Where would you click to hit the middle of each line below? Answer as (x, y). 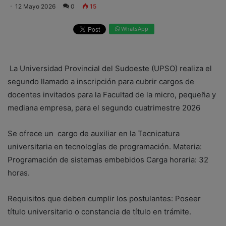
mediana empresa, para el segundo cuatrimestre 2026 (104, 107)
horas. (19, 173)
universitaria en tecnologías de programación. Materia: (105, 146)
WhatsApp (134, 29)
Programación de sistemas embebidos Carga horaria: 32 (108, 159)
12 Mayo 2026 (35, 7)
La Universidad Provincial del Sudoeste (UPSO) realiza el (110, 68)
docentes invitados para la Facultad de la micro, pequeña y (112, 94)
